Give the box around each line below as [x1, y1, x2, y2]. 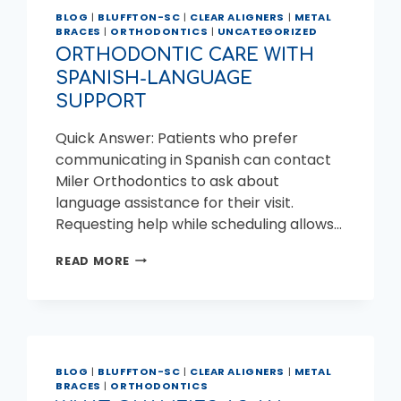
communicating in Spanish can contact [55, 149, 332, 170]
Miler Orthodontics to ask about [55, 170, 280, 192]
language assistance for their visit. [55, 192, 294, 213]
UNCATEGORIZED [217, 24, 318, 39]
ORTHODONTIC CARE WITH [55, 44, 315, 65]
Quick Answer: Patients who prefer [55, 127, 299, 149]
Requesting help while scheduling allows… [55, 213, 343, 235]
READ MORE [55, 252, 131, 269]
